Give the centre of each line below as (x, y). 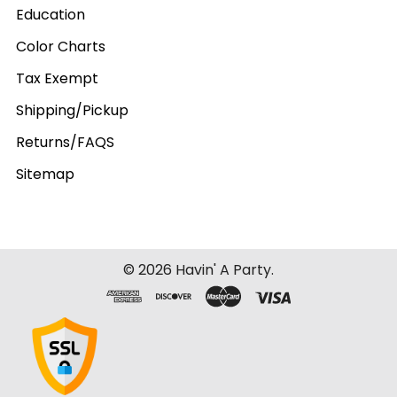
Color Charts (61, 47)
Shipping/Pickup (72, 110)
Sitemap (45, 174)
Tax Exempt (57, 78)
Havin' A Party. (223, 270)
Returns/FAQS (65, 142)
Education (51, 15)
